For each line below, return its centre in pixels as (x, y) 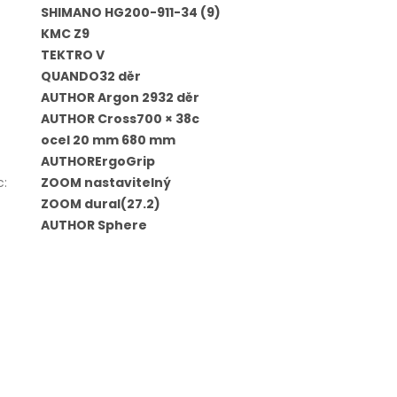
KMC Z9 (65, 34)
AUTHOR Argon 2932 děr (120, 98)
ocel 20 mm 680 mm (108, 140)
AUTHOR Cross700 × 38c (120, 119)
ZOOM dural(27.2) (100, 204)
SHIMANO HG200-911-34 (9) (130, 13)
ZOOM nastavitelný (105, 183)
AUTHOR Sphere (93, 226)
